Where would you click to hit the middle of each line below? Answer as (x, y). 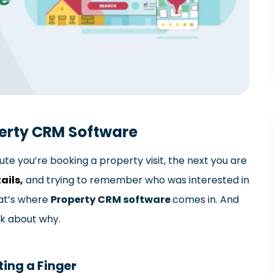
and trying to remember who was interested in (136, 180)
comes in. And (206, 199)
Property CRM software (112, 199)
